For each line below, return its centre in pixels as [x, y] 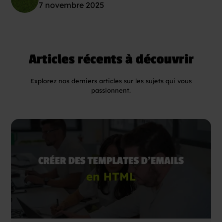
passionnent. [111, 90]
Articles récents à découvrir [111, 59]
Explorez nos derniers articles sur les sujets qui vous [111, 81]
